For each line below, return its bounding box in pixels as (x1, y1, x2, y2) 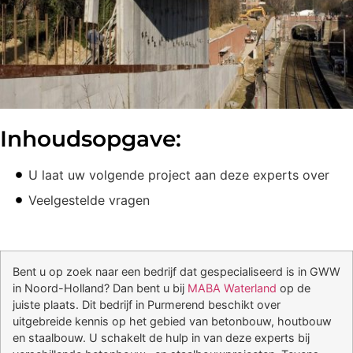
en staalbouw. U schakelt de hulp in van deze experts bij (13, 331, 310, 345)
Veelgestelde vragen (28, 192, 150, 209)
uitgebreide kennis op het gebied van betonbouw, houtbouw (13, 314, 332, 329)
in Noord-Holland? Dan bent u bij (13, 281, 188, 295)
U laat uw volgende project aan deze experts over (28, 167, 329, 184)
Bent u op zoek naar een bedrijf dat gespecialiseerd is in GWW (13, 265, 340, 279)
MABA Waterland (188, 281, 277, 295)
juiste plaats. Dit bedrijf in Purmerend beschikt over (13, 298, 281, 312)
